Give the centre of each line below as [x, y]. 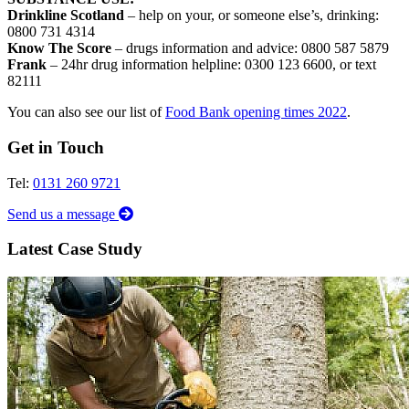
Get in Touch [56, 147]
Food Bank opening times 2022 [256, 112]
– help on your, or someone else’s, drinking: [253, 16]
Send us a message [63, 214]
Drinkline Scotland [68, 16]
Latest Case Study [75, 249]
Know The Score [61, 48]
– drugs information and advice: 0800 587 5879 [252, 48]
